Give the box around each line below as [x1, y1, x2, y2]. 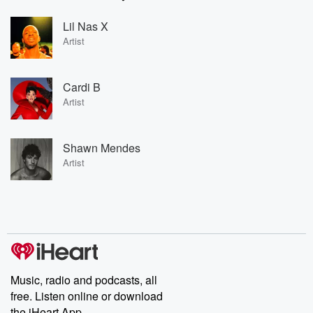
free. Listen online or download [10, 288, 163, 304]
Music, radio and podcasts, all [10, 272, 157, 288]
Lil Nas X [63, 17, 108, 34]
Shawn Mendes [63, 139, 140, 156]
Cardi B [63, 78, 101, 95]
